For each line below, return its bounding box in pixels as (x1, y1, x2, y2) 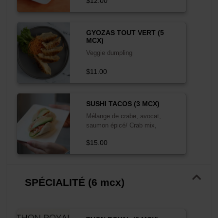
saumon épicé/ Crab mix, (86, 121, 157, 129)
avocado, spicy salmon (86, 130, 151, 138)
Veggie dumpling (86, 49, 132, 56)
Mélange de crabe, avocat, (86, 112, 161, 120)
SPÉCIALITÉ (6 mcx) (25, 177, 125, 188)
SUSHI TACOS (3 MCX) (86, 99, 160, 108)
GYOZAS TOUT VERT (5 (86, 28, 164, 36)
